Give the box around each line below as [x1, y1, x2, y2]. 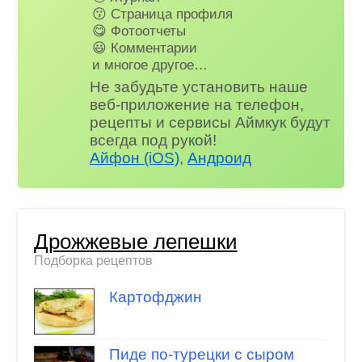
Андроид [187, 149, 252, 166]
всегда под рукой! [90, 132, 217, 149]
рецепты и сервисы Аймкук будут [90, 114, 331, 131]
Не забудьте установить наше [90, 78, 309, 95]
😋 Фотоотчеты [92, 22, 187, 39]
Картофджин [108, 288, 202, 306]
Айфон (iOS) [90, 149, 180, 166]
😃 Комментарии [92, 39, 198, 56]
